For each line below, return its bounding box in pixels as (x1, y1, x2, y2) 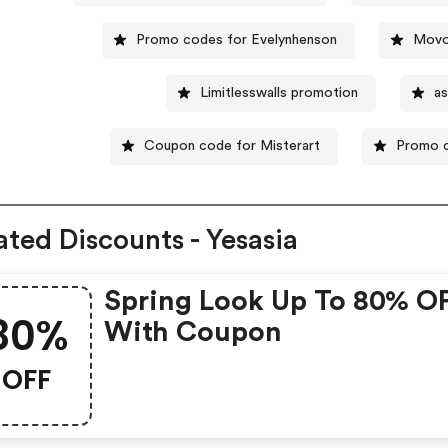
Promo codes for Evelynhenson (136, 32, 338, 47)
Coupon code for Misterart (144, 138, 321, 153)
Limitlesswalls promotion (199, 85, 358, 100)
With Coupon (104, 318, 283, 347)
